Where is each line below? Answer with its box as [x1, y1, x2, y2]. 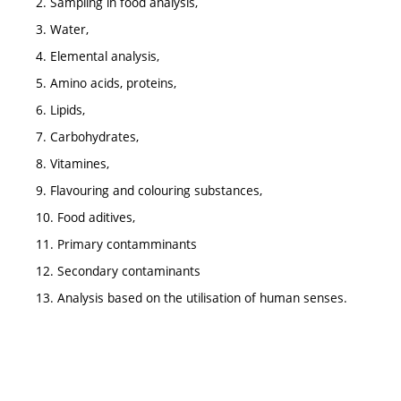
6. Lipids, [36, 100, 85, 118]
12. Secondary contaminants [36, 261, 200, 279]
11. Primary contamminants [36, 235, 197, 252]
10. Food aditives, [36, 208, 135, 226]
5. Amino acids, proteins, [36, 73, 176, 91]
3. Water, [36, 20, 89, 38]
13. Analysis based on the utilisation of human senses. [36, 288, 347, 306]
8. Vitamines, [36, 154, 109, 172]
